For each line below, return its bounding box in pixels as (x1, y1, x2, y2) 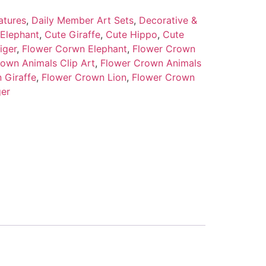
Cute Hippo (105, 28, 157, 40)
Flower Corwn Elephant (21, 42, 127, 55)
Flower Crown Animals (100, 56, 201, 69)
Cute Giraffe (44, 28, 100, 40)
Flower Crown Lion (41, 71, 126, 83)
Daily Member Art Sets (31, 14, 134, 26)
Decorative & (138, 14, 197, 26)
